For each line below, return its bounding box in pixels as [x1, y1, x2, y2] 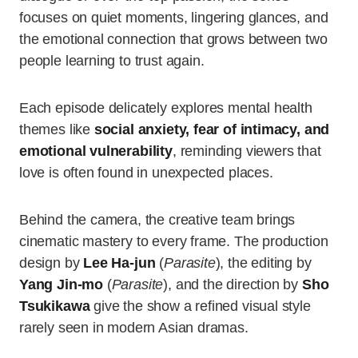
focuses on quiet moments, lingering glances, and [19, 10, 328, 26]
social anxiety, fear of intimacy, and [93, 121, 330, 138]
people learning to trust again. [19, 53, 205, 70]
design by [19, 255, 84, 272]
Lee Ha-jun [83, 255, 156, 272]
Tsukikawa [19, 298, 90, 315]
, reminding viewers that [172, 143, 321, 160]
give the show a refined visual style [89, 298, 311, 315]
